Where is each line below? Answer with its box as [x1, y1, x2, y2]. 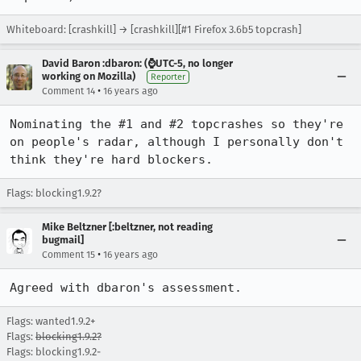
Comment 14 [42, 85, 95, 97]
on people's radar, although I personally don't [10, 135, 343, 149]
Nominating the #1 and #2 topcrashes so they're [10, 117, 343, 131]
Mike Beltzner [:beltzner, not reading [42, 221, 213, 233]
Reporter [151, 72, 185, 82]
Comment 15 [42, 249, 95, 260]
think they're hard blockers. [10, 152, 213, 167]
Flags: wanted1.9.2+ [6, 315, 95, 327]
